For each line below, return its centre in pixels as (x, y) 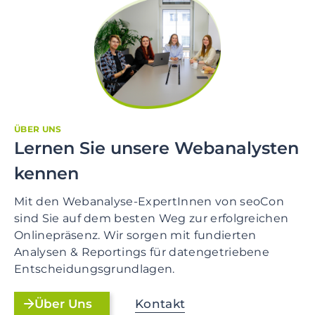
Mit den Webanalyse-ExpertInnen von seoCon (149, 201)
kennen (46, 173)
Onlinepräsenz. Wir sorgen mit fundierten (135, 235)
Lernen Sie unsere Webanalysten (156, 148)
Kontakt (160, 303)
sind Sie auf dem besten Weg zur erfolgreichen (152, 218)
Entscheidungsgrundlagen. (95, 269)
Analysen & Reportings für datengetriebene (142, 252)
